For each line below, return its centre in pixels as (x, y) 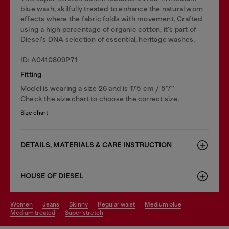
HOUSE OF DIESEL (52, 176)
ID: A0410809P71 (49, 60)
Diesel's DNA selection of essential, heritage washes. (108, 39)
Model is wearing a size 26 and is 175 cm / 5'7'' (98, 88)
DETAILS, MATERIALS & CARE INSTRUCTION (96, 145)
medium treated (36, 213)
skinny (80, 204)
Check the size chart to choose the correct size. (100, 99)
